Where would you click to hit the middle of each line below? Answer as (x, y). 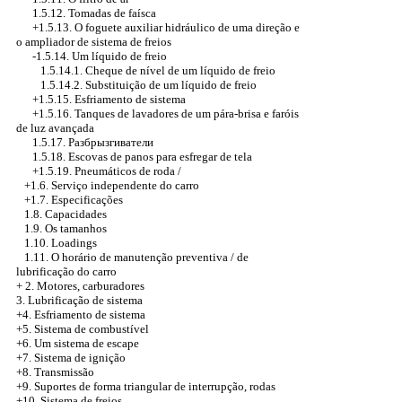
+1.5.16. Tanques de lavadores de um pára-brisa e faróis (166, 114)
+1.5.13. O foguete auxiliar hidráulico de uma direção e (166, 27)
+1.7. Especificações (74, 200)
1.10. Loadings (61, 243)
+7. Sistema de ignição (71, 358)
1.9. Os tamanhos (66, 228)
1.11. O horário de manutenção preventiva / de (136, 257)
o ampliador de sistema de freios (94, 42)
